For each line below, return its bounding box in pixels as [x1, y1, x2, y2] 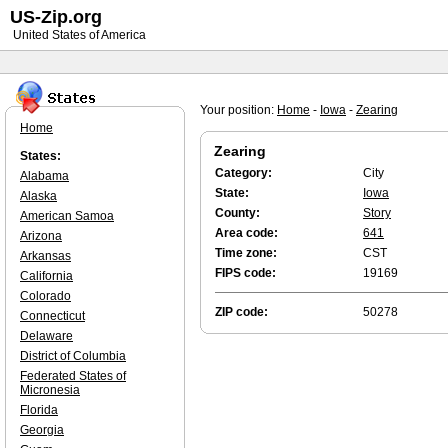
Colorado [20, 289, 71, 303]
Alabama [20, 169, 69, 183]
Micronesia [20, 383, 80, 397]
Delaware [20, 329, 73, 343]
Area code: [215, 226, 278, 240]
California [20, 269, 73, 283]
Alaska [20, 189, 57, 203]
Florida [20, 403, 58, 417]
